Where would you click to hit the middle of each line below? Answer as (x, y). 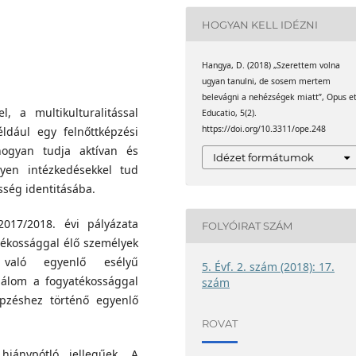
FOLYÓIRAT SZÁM (248, 226)
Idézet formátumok (264, 157)
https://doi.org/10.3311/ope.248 (264, 129)
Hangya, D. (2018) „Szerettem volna (271, 66)
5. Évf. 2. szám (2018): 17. (269, 266)
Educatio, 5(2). (230, 113)
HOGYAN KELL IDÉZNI (260, 24)
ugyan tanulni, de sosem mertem (267, 81)
